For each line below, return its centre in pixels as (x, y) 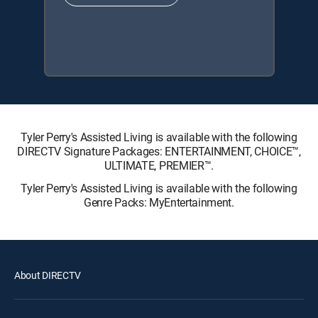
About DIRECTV (48, 275)
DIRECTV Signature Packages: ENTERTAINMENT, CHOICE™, (159, 151)
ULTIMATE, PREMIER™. (159, 165)
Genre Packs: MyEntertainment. (159, 202)
